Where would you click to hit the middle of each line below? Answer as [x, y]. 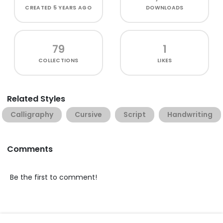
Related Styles [36, 99]
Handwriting [190, 114]
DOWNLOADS [165, 7]
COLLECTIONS [58, 60]
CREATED [39, 7]
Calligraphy [32, 114]
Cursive [88, 114]
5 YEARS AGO [72, 7]
